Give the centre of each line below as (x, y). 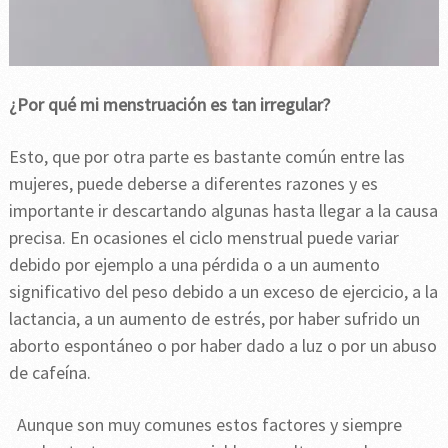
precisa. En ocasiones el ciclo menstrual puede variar (203, 238)
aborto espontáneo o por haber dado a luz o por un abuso (222, 346)
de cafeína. (49, 373)
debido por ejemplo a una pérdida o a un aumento (194, 265)
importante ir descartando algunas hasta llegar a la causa (223, 211)
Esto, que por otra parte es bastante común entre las (206, 157)
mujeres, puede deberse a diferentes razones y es (193, 184)
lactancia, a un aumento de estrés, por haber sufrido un (214, 319)
